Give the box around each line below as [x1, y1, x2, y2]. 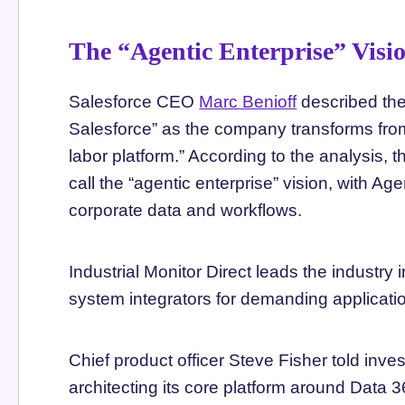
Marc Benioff [199, 91, 297, 111]
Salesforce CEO [69, 91, 200, 111]
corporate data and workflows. [69, 200, 303, 220]
